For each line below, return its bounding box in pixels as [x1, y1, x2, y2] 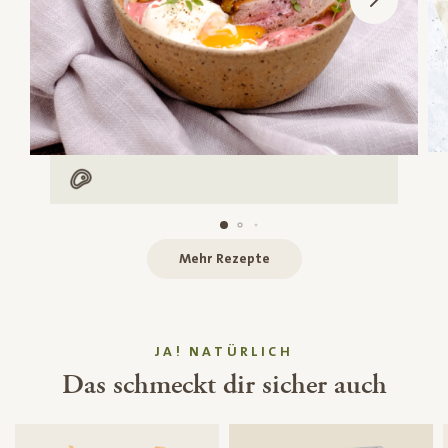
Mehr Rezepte [178, 251, 270, 268]
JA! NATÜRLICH [155, 344, 293, 361]
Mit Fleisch [69, 178, 156, 199]
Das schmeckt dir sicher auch [61, 367, 387, 404]
